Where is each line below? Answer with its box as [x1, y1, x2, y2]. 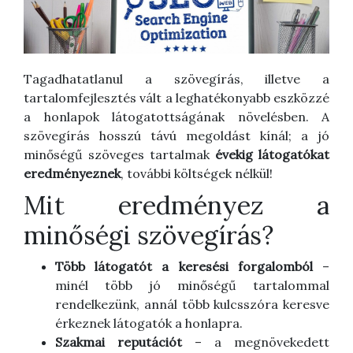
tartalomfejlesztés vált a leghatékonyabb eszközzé [24, 89, 329, 106]
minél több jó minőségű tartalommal [55, 277, 329, 293]
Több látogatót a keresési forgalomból [55, 258, 313, 274]
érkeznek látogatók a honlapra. [55, 314, 243, 331]
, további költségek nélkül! [121, 165, 273, 181]
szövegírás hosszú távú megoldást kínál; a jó [24, 127, 329, 143]
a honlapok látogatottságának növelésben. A [24, 108, 329, 124]
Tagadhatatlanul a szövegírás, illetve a [24, 70, 329, 87]
